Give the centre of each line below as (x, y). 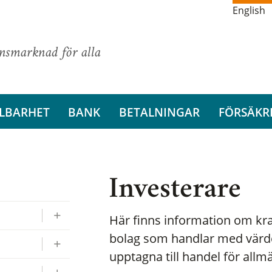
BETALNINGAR (159, 112)
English (249, 11)
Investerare (175, 191)
